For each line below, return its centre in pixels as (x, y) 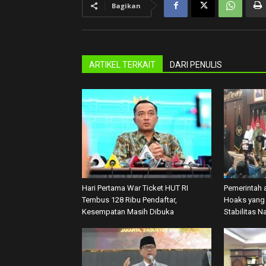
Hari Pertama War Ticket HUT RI (135, 188)
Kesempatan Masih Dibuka (128, 212)
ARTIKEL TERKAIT (122, 65)
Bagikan (126, 6)
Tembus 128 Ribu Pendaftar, (129, 200)
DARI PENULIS (196, 65)
